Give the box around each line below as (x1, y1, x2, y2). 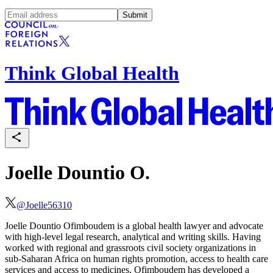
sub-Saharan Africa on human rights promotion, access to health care (5, 253, 268, 264)
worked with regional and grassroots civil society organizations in (5, 243, 256, 253)
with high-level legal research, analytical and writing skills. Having (5, 232, 261, 243)
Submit (122, 10, 147, 19)
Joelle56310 (26, 200, 72, 211)
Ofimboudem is (63, 221, 123, 232)
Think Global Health (5, 62, 179, 84)
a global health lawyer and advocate (123, 221, 263, 232)
